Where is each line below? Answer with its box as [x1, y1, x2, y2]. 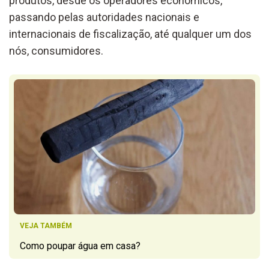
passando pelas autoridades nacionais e [9, 10, 199, 23]
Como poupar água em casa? [20, 240, 141, 252]
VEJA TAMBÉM [20, 222, 72, 231]
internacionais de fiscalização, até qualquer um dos [9, 27, 252, 40]
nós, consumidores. [9, 44, 103, 57]
